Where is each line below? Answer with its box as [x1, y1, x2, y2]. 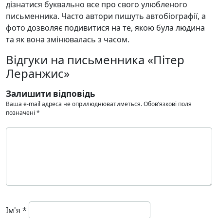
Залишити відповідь [6, 88, 95, 100]
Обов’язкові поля [144, 100, 192, 109]
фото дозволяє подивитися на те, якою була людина [6, 22, 205, 34]
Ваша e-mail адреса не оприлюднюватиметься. [6, 100, 142, 109]
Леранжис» [6, 65, 70, 82]
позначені [6, 109, 36, 117]
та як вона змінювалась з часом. [6, 34, 129, 45]
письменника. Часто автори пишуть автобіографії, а [6, 11, 206, 22]
